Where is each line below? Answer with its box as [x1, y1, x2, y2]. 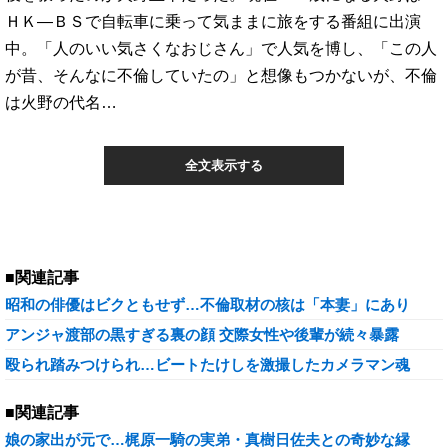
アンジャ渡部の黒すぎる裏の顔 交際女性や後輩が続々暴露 [5, 326, 399, 343]
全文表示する [185, 158, 263, 173]
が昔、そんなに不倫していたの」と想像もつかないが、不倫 [5, 66, 437, 84]
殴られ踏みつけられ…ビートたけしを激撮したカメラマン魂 [5, 356, 410, 373]
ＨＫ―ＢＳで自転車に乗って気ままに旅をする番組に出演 [5, 12, 421, 30]
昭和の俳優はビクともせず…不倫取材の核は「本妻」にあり [5, 296, 410, 313]
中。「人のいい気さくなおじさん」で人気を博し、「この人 [5, 39, 437, 57]
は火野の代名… [5, 93, 117, 111]
